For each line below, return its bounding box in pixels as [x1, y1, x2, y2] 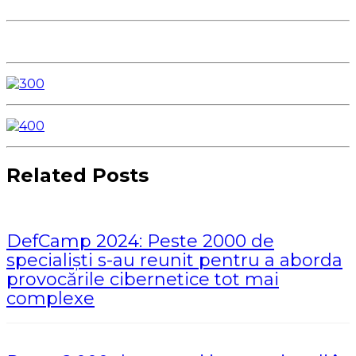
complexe [6, 287, 95, 309]
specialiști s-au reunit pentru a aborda [6, 249, 342, 271]
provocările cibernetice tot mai [6, 268, 279, 290]
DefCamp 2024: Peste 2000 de [6, 230, 274, 252]
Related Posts [6, 163, 149, 187]
